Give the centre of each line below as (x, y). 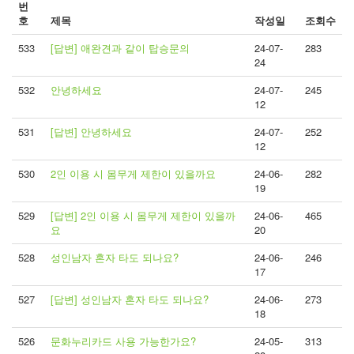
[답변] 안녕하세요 (91, 132)
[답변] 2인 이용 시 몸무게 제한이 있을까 (143, 215)
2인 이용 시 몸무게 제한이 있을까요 (133, 173)
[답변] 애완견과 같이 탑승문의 (120, 48)
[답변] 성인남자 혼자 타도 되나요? (130, 299)
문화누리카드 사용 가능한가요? (123, 341)
